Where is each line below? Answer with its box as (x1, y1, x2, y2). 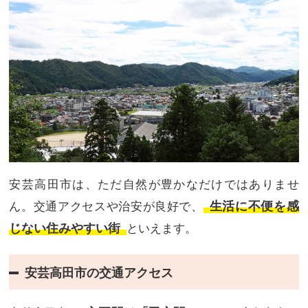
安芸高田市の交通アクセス (24, 265, 173, 280)
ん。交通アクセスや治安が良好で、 (9, 199, 203, 213)
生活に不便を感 (209, 199, 299, 213)
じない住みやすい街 (9, 221, 121, 235)
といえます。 (126, 221, 197, 235)
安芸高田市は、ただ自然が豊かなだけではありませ (9, 177, 299, 191)
